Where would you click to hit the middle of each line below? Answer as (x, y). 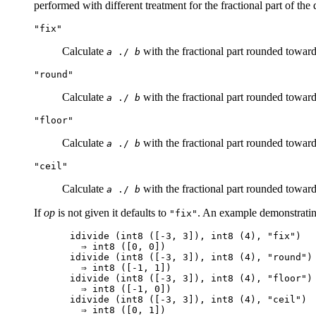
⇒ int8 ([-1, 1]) (121, 267)
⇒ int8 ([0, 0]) (118, 246)
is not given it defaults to (112, 212)
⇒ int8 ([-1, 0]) (121, 288)
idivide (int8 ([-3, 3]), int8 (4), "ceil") (189, 299)
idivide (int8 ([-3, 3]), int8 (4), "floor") (192, 278)
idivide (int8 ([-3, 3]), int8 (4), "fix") (186, 236)
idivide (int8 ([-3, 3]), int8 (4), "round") (192, 257)
